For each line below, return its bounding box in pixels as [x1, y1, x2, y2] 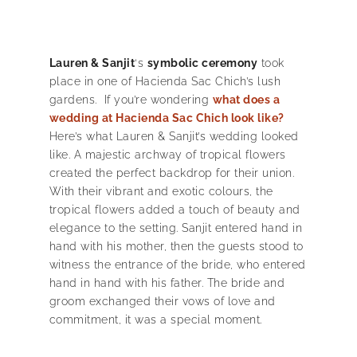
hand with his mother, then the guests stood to [49, 239, 304, 253]
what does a [212, 92, 280, 106]
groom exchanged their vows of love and [49, 294, 276, 308]
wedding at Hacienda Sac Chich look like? [49, 111, 284, 124]
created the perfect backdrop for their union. [49, 166, 294, 179]
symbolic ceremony [147, 56, 257, 69]
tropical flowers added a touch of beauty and [49, 202, 300, 216]
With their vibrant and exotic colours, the [49, 184, 273, 198]
